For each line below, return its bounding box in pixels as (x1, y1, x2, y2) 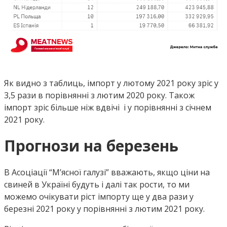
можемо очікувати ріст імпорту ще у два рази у (4, 191, 194, 203)
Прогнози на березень (4, 135, 178, 157)
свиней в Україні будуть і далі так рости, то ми (4, 179, 190, 191)
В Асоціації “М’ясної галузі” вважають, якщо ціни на (4, 167, 210, 178)
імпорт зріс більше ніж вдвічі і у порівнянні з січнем (4, 102, 211, 113)
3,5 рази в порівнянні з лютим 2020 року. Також (4, 90, 195, 101)
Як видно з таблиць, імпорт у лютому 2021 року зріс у (4, 78, 218, 89)
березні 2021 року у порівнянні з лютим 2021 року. (4, 203, 205, 215)
